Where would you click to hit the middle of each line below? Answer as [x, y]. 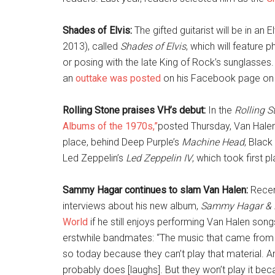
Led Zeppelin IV [159, 158]
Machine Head [213, 142]
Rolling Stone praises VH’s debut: [134, 110]
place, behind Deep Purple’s [122, 142]
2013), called [91, 46]
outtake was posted [118, 78]
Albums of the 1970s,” [110, 126]
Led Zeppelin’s [94, 158]
